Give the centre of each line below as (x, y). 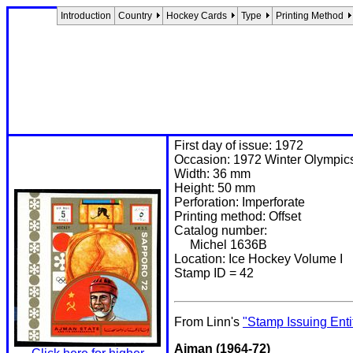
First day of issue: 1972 (239, 145)
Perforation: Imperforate (240, 202)
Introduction (86, 16)
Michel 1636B (221, 245)
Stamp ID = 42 (214, 273)
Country (135, 16)
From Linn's (208, 322)
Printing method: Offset (238, 216)
